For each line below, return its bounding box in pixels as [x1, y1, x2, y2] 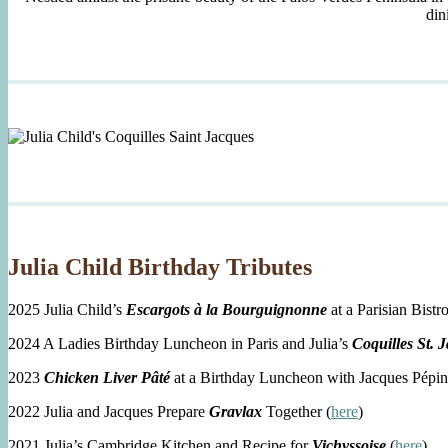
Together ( [266, 403, 331, 421]
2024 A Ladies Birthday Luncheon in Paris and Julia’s [8, 335, 352, 353]
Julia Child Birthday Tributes [8, 254, 312, 281]
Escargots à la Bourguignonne [126, 301, 327, 319]
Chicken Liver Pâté [44, 369, 170, 387]
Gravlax [209, 403, 266, 421]
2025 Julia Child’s [8, 301, 126, 319]
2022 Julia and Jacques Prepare [8, 403, 209, 421]
